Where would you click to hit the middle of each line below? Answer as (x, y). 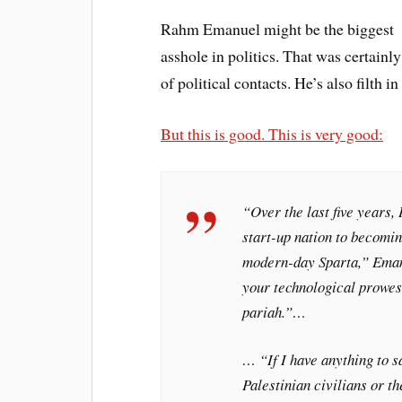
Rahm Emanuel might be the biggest (278, 29)
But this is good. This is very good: (272, 133)
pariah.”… (275, 311)
